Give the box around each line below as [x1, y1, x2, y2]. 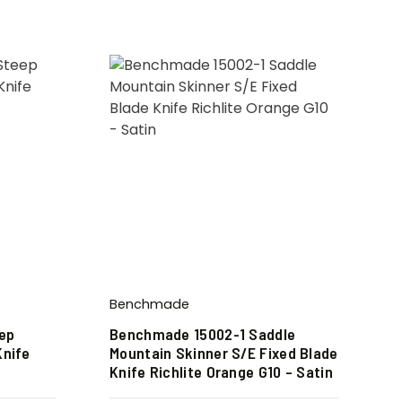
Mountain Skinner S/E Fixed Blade [109, 342, 338, 363]
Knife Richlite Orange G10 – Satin [109, 361, 333, 381]
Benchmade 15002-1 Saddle [109, 323, 296, 344]
